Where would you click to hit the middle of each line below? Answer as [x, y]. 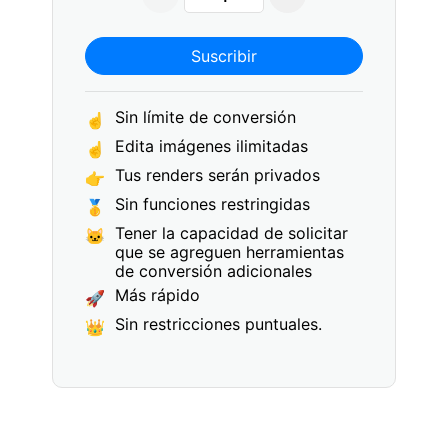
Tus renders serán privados [218, 175]
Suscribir [223, 56]
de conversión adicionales [214, 271]
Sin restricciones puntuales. [219, 324]
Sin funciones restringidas [213, 204]
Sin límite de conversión [206, 117]
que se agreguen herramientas [230, 252]
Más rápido [158, 295]
